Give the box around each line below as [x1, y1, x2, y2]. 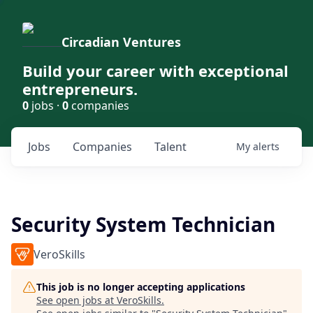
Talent [154, 139, 187, 154]
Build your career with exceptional [22, 60, 289, 81]
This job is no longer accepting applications [36, 280, 245, 293]
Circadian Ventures [61, 34, 181, 50]
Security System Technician [11, 211, 275, 238]
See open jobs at [36, 293, 117, 307]
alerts [253, 140, 279, 153]
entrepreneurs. [22, 78, 138, 99]
